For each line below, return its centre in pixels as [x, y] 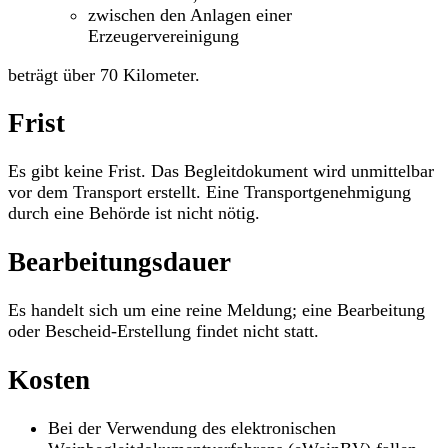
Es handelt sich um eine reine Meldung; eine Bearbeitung [216, 310]
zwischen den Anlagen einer [190, 14]
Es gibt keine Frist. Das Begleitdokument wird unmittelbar [221, 171]
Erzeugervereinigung [163, 35]
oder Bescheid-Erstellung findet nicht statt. [163, 331]
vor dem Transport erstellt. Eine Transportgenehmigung [209, 192]
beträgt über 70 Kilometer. [104, 74]
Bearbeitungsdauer [119, 261]
